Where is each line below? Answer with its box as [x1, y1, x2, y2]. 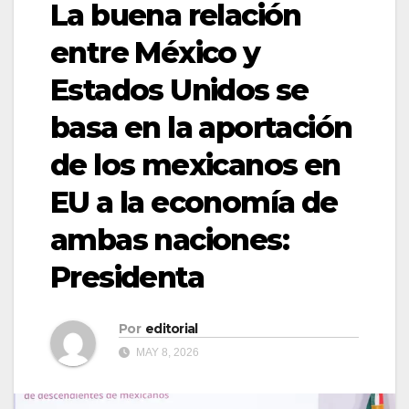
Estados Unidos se [50, 71, 309, 108]
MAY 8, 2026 [133, 346, 199, 360]
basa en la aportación [50, 109, 352, 145]
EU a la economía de [50, 184, 338, 220]
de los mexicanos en [50, 146, 341, 183]
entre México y [50, 34, 260, 70]
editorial [144, 320, 198, 338]
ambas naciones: [50, 221, 288, 257]
